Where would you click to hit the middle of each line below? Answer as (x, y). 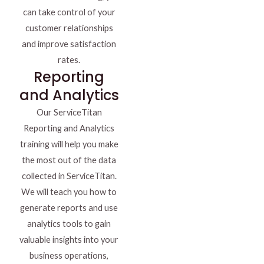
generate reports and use (69, 208)
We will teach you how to (69, 192)
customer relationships (69, 28)
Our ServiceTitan (69, 113)
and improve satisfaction (69, 44)
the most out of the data (69, 160)
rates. (69, 60)
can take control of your (69, 12)
